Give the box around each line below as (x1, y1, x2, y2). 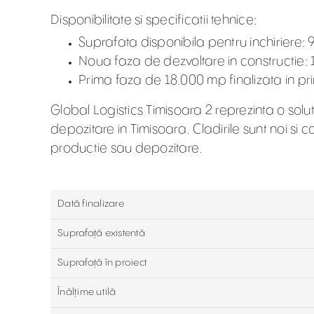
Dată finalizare (57, 199, 124, 209)
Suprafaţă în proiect (57, 258, 147, 268)
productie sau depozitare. (50, 142, 203, 155)
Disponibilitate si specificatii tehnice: (50, 13, 257, 27)
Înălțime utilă (57, 287, 116, 297)
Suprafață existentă (57, 228, 145, 238)
